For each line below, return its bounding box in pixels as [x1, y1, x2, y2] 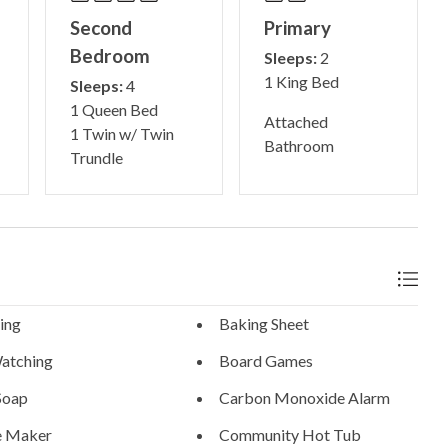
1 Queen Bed [69, 100, 158, 120]
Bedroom [69, 44, 150, 68]
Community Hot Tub [218, 424, 361, 444]
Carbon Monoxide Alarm [218, 388, 390, 407]
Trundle [69, 148, 123, 168]
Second [69, 16, 132, 40]
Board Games [218, 351, 313, 371]
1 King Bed [264, 72, 340, 92]
